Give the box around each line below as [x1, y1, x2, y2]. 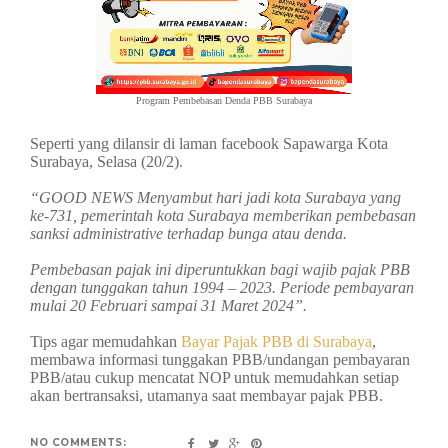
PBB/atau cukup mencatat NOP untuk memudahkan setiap [30, 369, 399, 386]
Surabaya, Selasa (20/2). [30, 153, 187, 170]
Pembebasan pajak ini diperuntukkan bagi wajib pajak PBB [30, 261, 410, 278]
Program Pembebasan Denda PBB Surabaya [136, 95, 312, 106]
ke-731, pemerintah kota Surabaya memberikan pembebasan [30, 207, 416, 224]
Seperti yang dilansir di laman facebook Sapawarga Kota [30, 135, 388, 152]
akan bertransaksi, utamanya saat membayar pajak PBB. [30, 387, 383, 404]
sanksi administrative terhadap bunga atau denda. [30, 225, 351, 242]
